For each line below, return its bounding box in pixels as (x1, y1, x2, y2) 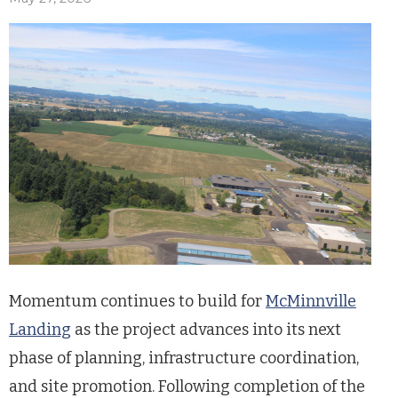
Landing (9, 320, 71, 339)
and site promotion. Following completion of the (9, 377, 365, 396)
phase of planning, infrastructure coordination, (9, 348, 359, 368)
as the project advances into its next (71, 320, 341, 339)
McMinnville (266, 291, 356, 311)
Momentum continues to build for (9, 291, 266, 311)
